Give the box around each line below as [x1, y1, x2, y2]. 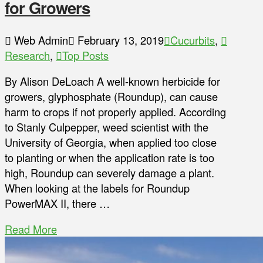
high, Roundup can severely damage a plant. [5, 165, 214, 181]
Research [5, 47, 50, 63]
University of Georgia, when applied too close [5, 134, 217, 150]
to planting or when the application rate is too [5, 150, 214, 166]
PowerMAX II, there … [5, 195, 110, 211]
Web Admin [11, 32, 68, 48]
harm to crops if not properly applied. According [5, 104, 226, 120]
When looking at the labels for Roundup [5, 180, 190, 196]
